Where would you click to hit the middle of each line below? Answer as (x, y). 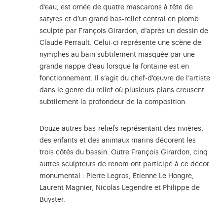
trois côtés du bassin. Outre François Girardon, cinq (124, 153)
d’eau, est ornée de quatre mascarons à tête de (116, 8)
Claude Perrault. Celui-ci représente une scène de (120, 43)
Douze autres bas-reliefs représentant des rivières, (121, 129)
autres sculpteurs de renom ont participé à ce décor (124, 165)
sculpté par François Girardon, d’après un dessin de (124, 31)
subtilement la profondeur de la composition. (113, 102)
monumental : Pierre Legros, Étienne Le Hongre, (117, 176)
